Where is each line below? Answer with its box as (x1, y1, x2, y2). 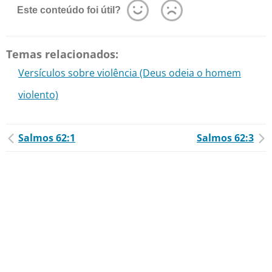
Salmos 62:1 (18, 131, 75, 144)
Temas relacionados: (6, 47, 118, 61)
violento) (18, 88, 58, 101)
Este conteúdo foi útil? (17, 5, 121, 15)
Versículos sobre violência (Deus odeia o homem (18, 66, 241, 80)
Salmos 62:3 (197, 131, 254, 144)
